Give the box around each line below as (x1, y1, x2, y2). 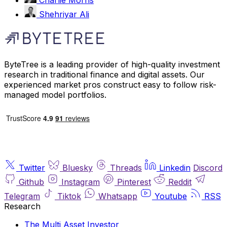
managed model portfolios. (4, 89, 106, 100)
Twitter (19, 162, 45, 173)
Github (19, 176, 44, 187)
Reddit (168, 176, 192, 187)
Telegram (4, 191, 40, 201)
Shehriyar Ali (39, 9, 89, 19)
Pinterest (117, 176, 151, 187)
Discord (193, 162, 222, 173)
